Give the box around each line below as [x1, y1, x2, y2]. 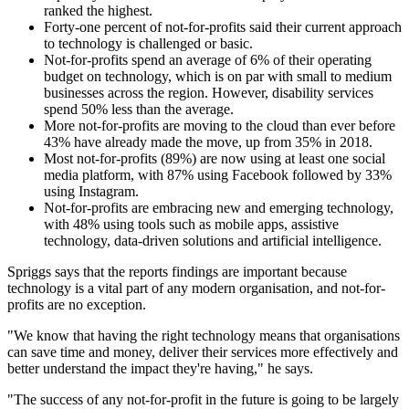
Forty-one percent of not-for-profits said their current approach [44, 19, 402, 36]
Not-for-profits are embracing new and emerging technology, [44, 200, 393, 216]
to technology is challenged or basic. [44, 36, 253, 52]
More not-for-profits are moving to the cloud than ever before [44, 118, 395, 134]
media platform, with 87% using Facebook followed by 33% [44, 167, 392, 184]
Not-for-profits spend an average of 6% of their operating [44, 52, 372, 68]
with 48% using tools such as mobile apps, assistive [44, 216, 339, 233]
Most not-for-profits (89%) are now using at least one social [44, 151, 385, 167]
